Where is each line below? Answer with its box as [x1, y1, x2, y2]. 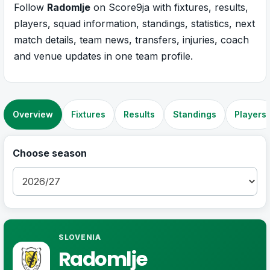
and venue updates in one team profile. [14, 49, 193, 62]
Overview [13, 108, 53, 119]
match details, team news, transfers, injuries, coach [14, 33, 249, 46]
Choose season [13, 146, 87, 159]
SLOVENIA [58, 232, 101, 242]
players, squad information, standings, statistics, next [14, 17, 255, 30]
